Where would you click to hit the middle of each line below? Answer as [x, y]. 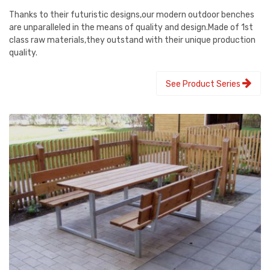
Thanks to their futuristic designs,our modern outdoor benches [132, 14]
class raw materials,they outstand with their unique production [132, 40]
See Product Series [204, 84]
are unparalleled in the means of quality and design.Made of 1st [131, 27]
